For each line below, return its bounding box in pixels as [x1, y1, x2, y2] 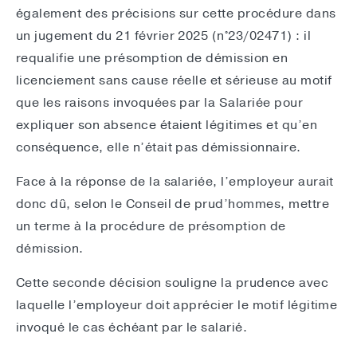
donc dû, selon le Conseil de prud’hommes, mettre [16, 195, 330, 214]
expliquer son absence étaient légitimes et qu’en [16, 116, 318, 135]
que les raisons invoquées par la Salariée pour [16, 94, 304, 112]
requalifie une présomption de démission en [16, 49, 288, 68]
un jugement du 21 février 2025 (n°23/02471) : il [16, 27, 312, 45]
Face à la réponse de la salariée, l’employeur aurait [16, 173, 334, 191]
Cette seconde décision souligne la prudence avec [16, 274, 329, 292]
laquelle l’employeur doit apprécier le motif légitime [16, 296, 338, 315]
